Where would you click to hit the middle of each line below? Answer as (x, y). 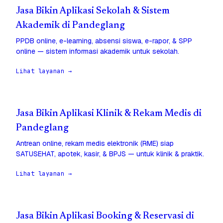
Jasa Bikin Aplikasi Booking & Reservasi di (105, 217)
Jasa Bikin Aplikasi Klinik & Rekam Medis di (109, 114)
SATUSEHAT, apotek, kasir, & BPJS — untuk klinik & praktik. (110, 154)
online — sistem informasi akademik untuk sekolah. (98, 52)
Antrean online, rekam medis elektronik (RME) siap (95, 144)
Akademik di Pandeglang (70, 26)
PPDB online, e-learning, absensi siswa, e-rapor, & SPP (104, 41)
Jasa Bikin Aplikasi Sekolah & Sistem (93, 11)
